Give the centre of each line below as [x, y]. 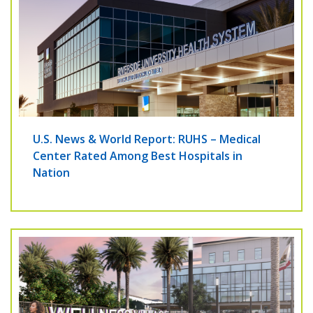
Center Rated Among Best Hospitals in [138, 156]
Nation [51, 173]
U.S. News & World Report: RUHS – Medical [147, 139]
